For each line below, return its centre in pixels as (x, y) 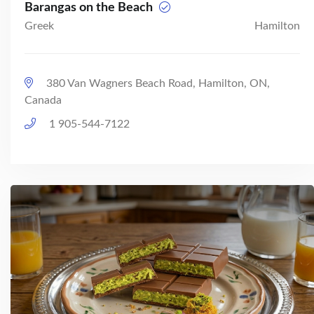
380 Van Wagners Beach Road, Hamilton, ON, (157, 84)
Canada (43, 101)
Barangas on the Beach (90, 8)
